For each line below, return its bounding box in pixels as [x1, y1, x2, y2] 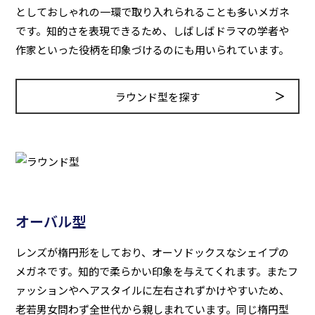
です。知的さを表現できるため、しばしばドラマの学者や [15, 23, 290, 38]
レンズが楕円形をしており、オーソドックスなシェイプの [15, 245, 290, 259]
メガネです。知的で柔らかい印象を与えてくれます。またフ [15, 264, 299, 278]
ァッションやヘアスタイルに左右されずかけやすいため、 [15, 283, 290, 297]
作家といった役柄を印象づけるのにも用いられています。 [15, 42, 290, 57]
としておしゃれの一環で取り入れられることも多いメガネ [15, 4, 290, 19]
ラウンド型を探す [115, 89, 200, 104]
